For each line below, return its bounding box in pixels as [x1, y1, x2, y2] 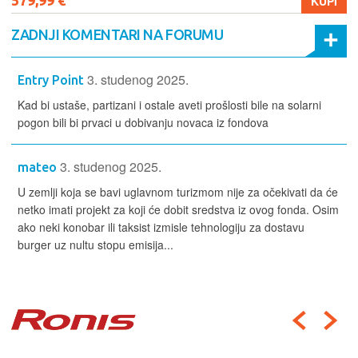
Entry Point [18, 73, 84, 88]
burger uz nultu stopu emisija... [18, 237, 177, 253]
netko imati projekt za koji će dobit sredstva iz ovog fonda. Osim [18, 201, 339, 218]
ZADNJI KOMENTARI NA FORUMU [11, 26, 224, 43]
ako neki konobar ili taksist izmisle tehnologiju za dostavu [18, 219, 304, 236]
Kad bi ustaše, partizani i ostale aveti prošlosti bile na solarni [18, 97, 321, 113]
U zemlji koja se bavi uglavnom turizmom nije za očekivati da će [18, 184, 338, 201]
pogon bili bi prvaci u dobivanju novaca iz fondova [18, 114, 272, 131]
